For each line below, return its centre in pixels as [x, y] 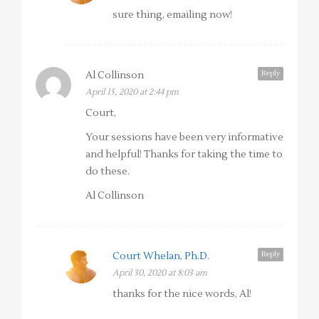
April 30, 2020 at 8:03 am [160, 273]
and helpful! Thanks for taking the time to [184, 155]
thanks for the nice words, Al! [182, 294]
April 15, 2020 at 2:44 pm [132, 93]
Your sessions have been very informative [184, 138]
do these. [108, 172]
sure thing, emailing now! [172, 15]
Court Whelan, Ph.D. [161, 257]
